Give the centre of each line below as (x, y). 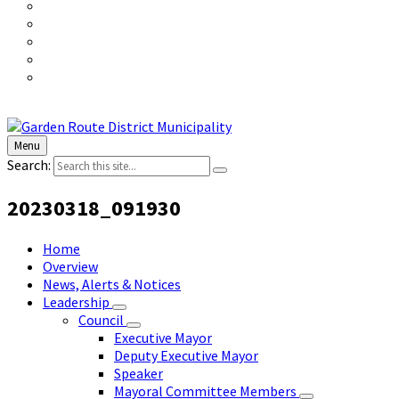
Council (102, 319)
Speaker (138, 373)
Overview (70, 266)
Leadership (77, 301)
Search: (29, 165)
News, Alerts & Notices (112, 284)
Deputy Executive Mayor (186, 355)
